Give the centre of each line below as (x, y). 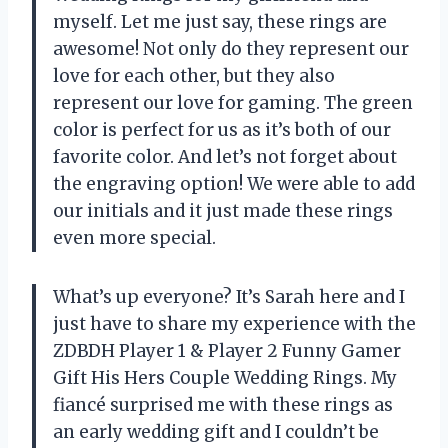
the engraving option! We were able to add (234, 184)
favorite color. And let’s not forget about (225, 157)
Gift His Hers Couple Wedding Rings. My (225, 378)
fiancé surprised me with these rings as (223, 405)
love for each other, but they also (194, 76)
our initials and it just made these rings (223, 211)
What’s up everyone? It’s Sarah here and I (229, 297)
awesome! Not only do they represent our (231, 49)
